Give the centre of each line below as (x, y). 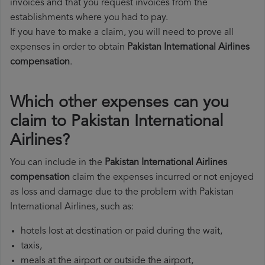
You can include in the (57, 163)
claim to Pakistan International (117, 122)
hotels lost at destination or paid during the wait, (122, 232)
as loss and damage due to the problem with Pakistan (122, 193)
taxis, (31, 246)
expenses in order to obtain (69, 48)
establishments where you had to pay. (89, 18)
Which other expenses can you (119, 104)
